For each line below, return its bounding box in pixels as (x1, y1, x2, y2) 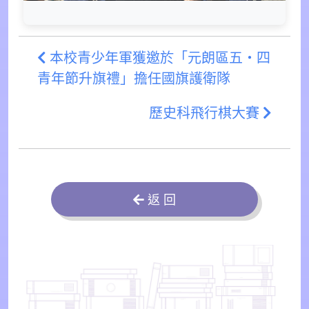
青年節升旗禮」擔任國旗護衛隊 (37, 71, 230, 87)
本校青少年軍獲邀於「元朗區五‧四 (46, 50, 270, 66)
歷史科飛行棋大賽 (149, 106, 263, 121)
